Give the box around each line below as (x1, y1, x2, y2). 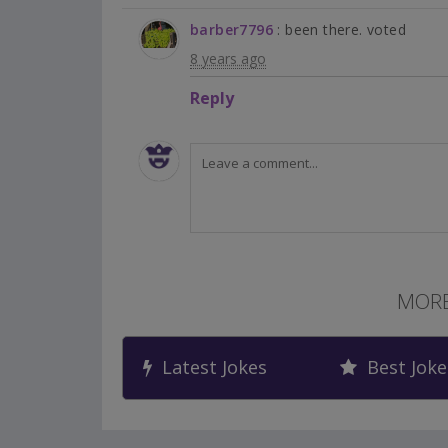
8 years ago (190, 49, 266, 69)
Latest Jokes (152, 355, 267, 380)
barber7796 (190, 20, 274, 40)
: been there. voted (277, 20, 407, 40)
